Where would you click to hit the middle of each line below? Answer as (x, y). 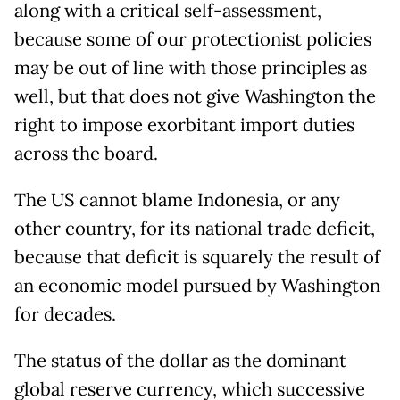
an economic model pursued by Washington (197, 286)
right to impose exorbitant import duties (184, 125)
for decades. (65, 315)
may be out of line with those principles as (191, 68)
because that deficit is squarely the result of (197, 258)
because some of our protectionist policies (193, 40)
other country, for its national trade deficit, (195, 229)
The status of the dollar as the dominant (180, 361)
